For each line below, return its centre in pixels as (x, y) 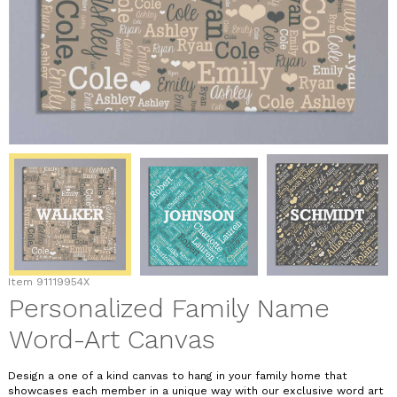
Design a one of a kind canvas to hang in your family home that (177, 375)
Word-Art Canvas (112, 340)
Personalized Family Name (169, 309)
